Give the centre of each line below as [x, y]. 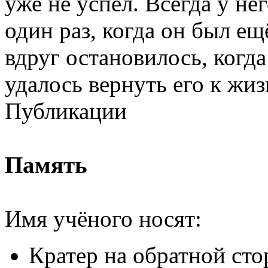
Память [46, 165]
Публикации [66, 111]
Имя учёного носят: [103, 219]
